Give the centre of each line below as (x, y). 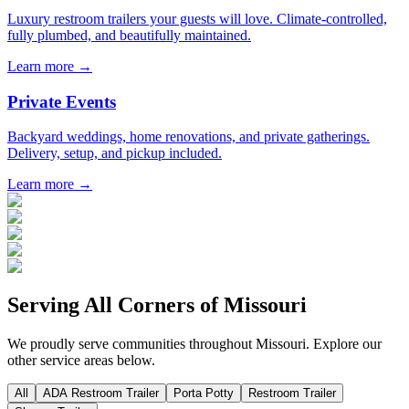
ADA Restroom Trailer (101, 393)
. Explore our (344, 344)
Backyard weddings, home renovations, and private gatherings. (189, 137)
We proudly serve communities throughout (131, 344)
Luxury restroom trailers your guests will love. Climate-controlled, (197, 19)
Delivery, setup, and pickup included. (115, 153)
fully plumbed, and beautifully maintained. (129, 35)
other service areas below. (81, 361)
